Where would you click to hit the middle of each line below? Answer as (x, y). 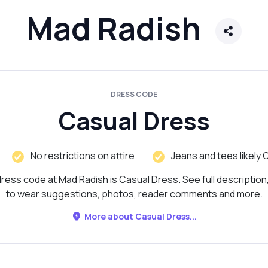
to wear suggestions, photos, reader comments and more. (134, 194)
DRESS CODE (134, 95)
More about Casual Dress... (141, 217)
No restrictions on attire (83, 156)
